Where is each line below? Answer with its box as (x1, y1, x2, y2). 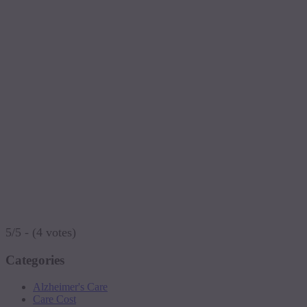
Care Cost (33, 293, 76, 305)
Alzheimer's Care (33, 280, 108, 293)
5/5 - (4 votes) (5, 225, 76, 240)
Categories (5, 253, 64, 268)
